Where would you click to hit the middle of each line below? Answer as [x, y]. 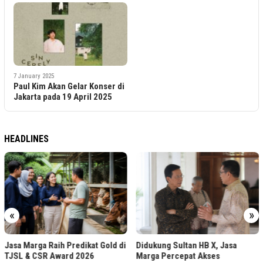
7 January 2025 [34, 76]
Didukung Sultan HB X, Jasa [186, 245]
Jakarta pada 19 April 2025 [63, 97]
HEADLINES [26, 139]
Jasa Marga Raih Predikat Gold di [65, 245]
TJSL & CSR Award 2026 [49, 256]
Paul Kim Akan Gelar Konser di [69, 87]
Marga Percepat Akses [178, 256]
